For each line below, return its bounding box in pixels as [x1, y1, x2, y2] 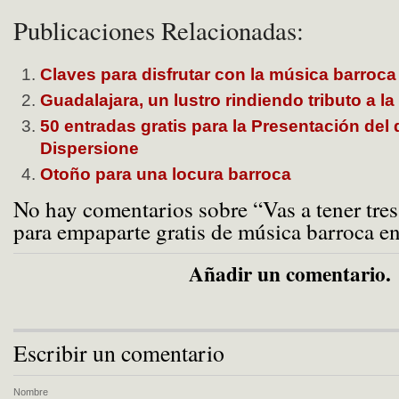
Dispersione [40, 139, 139, 158]
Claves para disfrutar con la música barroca [40, 65, 396, 84]
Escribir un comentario [13, 338, 224, 368]
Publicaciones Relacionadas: [13, 13, 304, 47]
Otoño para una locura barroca [40, 165, 291, 183]
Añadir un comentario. [188, 258, 391, 289]
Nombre [13, 387, 48, 397]
